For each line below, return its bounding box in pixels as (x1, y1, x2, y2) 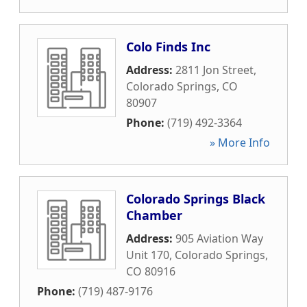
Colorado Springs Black (126, 191, 265, 207)
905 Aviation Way (175, 231, 263, 246)
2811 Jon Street (175, 62, 254, 77)
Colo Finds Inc (126, 38, 210, 55)
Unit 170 (126, 247, 169, 262)
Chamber (126, 207, 182, 223)
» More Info (210, 135, 270, 150)
